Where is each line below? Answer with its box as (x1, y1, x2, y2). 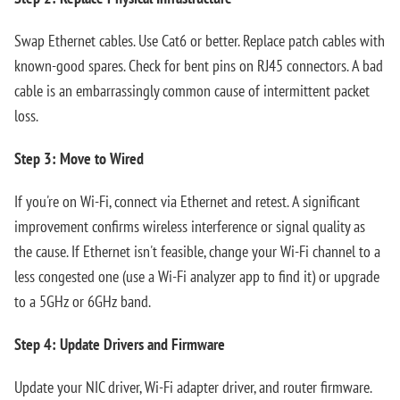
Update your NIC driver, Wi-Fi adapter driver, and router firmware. (14, 377, 371, 397)
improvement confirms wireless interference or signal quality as (14, 216, 365, 237)
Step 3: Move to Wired (14, 148, 144, 169)
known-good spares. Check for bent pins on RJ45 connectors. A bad (14, 55, 383, 76)
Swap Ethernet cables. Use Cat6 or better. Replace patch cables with (14, 30, 385, 51)
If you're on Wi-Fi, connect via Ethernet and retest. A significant (14, 191, 360, 212)
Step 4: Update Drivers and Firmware (14, 334, 225, 354)
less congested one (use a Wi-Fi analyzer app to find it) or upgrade (14, 266, 379, 287)
